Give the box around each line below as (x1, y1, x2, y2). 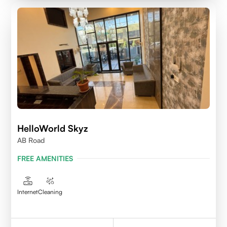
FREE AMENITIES (17, 154, 73, 163)
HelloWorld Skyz (17, 122, 89, 134)
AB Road (17, 135, 45, 144)
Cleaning (38, 187, 63, 196)
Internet (17, 187, 39, 196)
